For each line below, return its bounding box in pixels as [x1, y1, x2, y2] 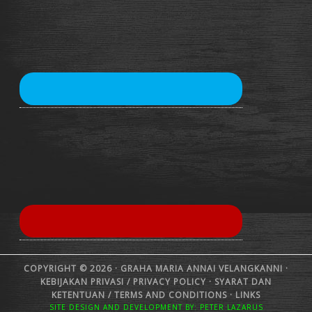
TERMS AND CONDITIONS [114, 288, 227, 301]
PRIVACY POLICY [133, 275, 206, 288]
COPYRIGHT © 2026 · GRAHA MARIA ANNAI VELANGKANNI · [24, 262, 288, 274]
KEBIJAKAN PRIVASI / [40, 275, 133, 288]
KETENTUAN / [52, 288, 114, 301]
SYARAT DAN [212, 275, 272, 288]
